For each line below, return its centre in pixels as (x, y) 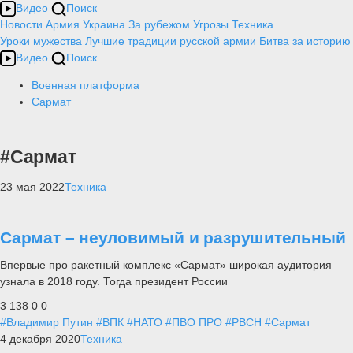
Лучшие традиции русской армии (171, 41)
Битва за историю (305, 41)
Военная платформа (85, 85)
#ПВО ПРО (194, 323)
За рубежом (159, 24)
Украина (104, 24)
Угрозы (211, 24)
